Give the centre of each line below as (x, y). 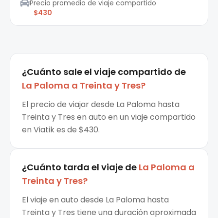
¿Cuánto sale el (57, 72)
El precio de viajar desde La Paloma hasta (101, 105)
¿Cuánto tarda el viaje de (79, 167)
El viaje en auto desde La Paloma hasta (95, 200)
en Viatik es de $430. (61, 130)
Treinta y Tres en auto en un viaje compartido (109, 117)
